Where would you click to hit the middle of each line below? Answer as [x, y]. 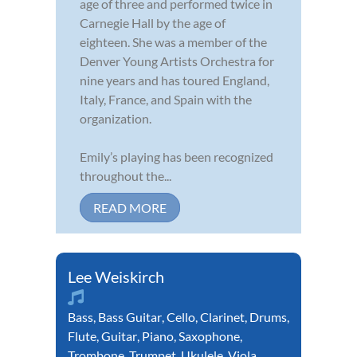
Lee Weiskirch [116, 276]
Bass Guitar [130, 316]
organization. [116, 118]
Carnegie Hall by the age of [153, 22]
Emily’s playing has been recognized [177, 156]
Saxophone [209, 335]
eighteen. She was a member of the [173, 41]
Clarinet [222, 316]
